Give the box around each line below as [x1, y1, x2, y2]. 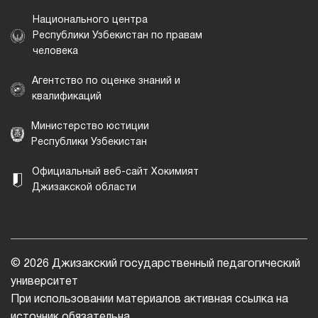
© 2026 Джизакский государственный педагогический [11, 258, 300, 269]
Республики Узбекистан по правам [33, 31, 202, 41]
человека [33, 47, 78, 57]
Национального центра [33, 16, 148, 26]
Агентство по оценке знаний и [32, 77, 180, 87]
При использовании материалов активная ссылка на [11, 294, 288, 305]
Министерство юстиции [31, 122, 149, 132]
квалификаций [32, 92, 102, 102]
